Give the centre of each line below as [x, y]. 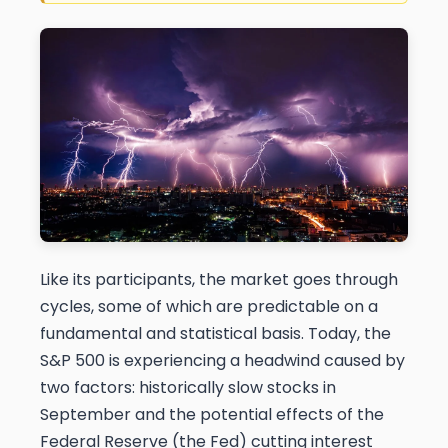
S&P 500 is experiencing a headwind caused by [222, 361]
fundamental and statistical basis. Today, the [215, 334]
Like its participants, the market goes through [219, 280]
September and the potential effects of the [212, 415]
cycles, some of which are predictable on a [209, 307]
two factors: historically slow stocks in [188, 388]
